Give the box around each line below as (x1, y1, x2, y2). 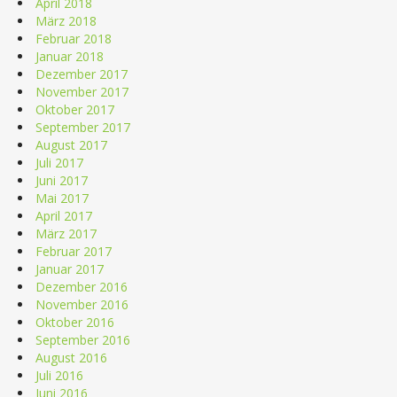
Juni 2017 (35, 171, 88, 189)
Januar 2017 (35, 260, 104, 277)
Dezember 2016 (35, 277, 128, 295)
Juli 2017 (35, 153, 83, 171)
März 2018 (35, 12, 97, 29)
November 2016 (35, 295, 128, 313)
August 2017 (35, 136, 107, 153)
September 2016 (35, 331, 130, 348)
